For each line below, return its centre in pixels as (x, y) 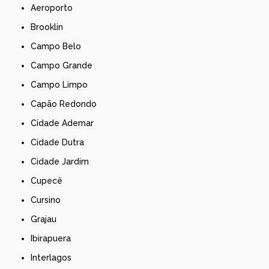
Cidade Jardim (63, 161)
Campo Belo (59, 46)
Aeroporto (55, 8)
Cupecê (50, 180)
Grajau (47, 219)
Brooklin (50, 27)
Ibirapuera (52, 238)
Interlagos (52, 257)
